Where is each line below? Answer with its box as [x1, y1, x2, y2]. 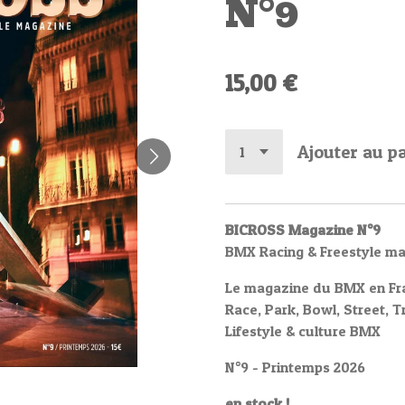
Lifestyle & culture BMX [225, 321, 381, 340]
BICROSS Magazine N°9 [225, 220, 381, 239]
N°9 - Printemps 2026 [225, 357, 365, 376]
